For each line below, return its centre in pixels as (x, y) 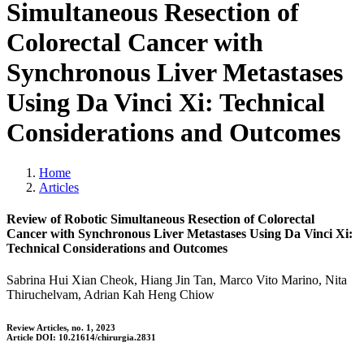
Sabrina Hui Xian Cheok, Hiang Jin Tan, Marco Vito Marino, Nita (177, 280)
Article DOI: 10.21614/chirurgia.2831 (81, 338)
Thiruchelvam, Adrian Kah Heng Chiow (110, 295)
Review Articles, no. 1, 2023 (61, 328)
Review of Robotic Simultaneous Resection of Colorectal (160, 219)
